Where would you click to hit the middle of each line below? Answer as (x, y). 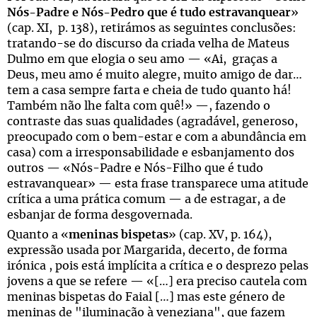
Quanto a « (38, 235)
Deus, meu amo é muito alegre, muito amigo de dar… (155, 75)
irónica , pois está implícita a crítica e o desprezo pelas (158, 266)
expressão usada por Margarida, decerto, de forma (147, 250)
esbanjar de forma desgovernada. (100, 215)
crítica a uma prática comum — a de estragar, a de (146, 200)
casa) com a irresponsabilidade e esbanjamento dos (151, 153)
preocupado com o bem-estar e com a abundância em (157, 137)
